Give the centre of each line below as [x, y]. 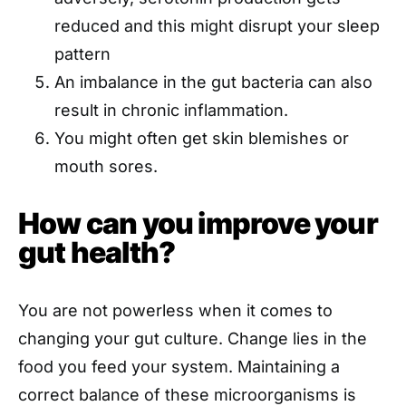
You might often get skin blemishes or [202, 138]
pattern [82, 53]
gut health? [97, 252]
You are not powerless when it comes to [175, 310]
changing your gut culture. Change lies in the [193, 338]
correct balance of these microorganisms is [187, 394]
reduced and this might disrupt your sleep [217, 25]
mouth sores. [106, 166]
